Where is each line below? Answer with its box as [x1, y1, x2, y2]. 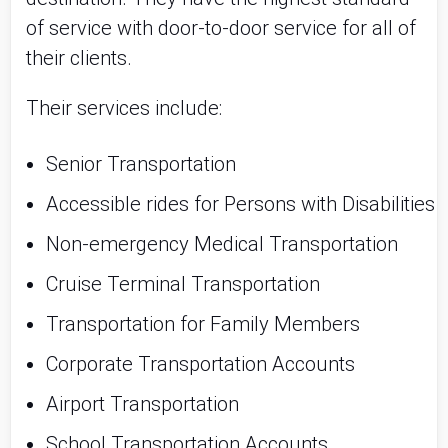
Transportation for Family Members [46, 312, 360, 336]
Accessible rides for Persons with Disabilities [46, 192, 435, 216]
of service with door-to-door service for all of [26, 16, 416, 40]
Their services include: [26, 96, 222, 120]
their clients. [26, 46, 137, 70]
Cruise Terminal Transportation [46, 272, 320, 296]
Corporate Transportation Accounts [46, 352, 355, 376]
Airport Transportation [46, 392, 239, 416]
